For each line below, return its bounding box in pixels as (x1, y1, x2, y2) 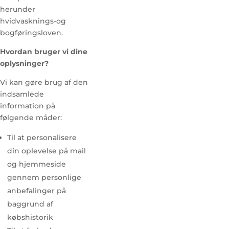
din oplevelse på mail (7, 146, 86, 155)
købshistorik (7, 213, 53, 222)
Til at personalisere (7, 133, 77, 142)
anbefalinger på (7, 186, 66, 195)
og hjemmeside (7, 159, 66, 169)
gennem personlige (7, 173, 81, 182)
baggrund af (7, 199, 53, 209)
